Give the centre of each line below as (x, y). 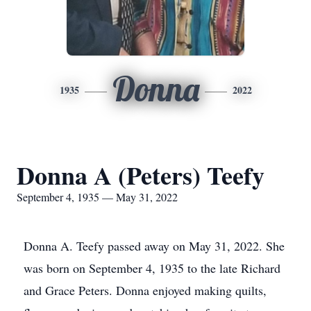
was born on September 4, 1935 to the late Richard (152, 268)
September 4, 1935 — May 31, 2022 (97, 197)
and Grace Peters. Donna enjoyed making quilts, (145, 290)
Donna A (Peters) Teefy (141, 175)
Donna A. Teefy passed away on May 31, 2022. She (154, 246)
